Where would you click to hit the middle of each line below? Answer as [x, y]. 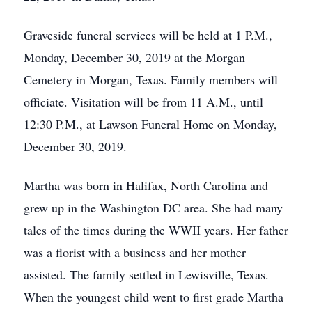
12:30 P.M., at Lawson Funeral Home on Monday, [150, 124]
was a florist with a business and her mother [135, 252]
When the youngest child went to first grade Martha [154, 297]
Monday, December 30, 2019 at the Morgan [134, 57]
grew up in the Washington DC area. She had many [153, 208]
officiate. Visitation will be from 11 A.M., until [143, 102]
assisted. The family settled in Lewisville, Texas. [146, 274]
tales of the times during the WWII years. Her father [156, 230]
